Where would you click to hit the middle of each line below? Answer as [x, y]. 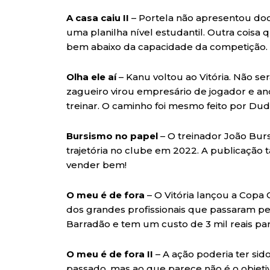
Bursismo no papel [112, 136]
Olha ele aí [93, 77]
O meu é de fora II [111, 254]
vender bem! [96, 165]
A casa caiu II [98, 18]
